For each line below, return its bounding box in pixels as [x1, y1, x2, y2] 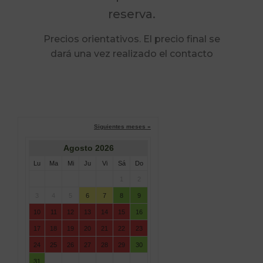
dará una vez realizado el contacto [50, 48, 213, 60]
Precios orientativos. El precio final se [43, 33, 220, 45]
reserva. [107, 7, 156, 21]
